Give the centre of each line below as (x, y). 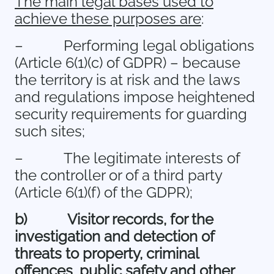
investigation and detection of (114, 236)
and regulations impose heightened (135, 97)
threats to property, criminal (107, 254)
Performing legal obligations (159, 46)
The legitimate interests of (152, 158)
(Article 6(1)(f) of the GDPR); (104, 192)
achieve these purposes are (108, 19)
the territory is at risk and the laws (128, 80)
